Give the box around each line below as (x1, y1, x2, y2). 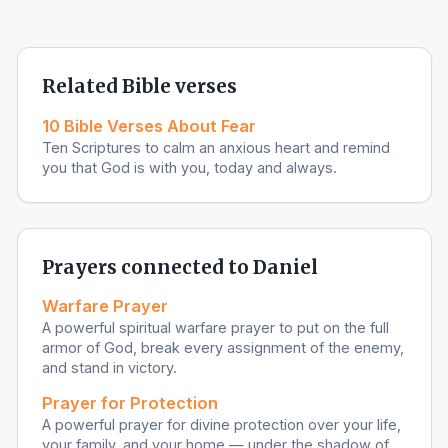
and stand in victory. (42, 359, 178, 377)
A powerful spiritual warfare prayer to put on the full (42, 319, 390, 337)
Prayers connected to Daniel (42, 255, 319, 279)
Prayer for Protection (42, 392, 219, 413)
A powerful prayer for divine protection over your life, (42, 415, 402, 433)
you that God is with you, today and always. (42, 158, 338, 176)
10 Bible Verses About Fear (42, 115, 257, 136)
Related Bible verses (42, 75, 238, 99)
